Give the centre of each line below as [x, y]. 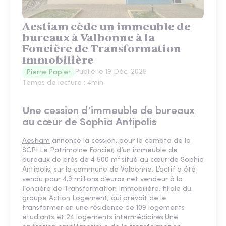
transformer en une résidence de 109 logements [103, 208]
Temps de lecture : [55, 83]
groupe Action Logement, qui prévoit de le [94, 199]
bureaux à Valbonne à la [89, 38]
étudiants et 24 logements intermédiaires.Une [100, 218]
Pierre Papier [48, 73]
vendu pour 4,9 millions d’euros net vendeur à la [102, 180]
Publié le [90, 72]
